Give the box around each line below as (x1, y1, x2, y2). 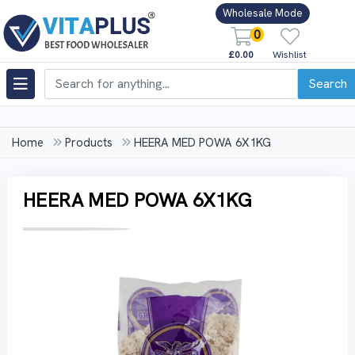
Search (308, 74, 347, 92)
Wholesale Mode (223, 6, 303, 21)
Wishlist (273, 48, 307, 61)
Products (65, 135, 113, 151)
